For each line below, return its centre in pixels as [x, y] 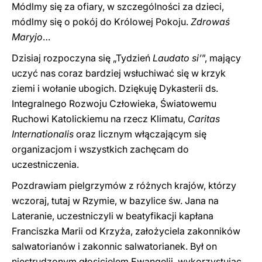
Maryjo [27, 37]
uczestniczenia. [45, 164]
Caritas [204, 119]
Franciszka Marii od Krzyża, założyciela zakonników [126, 231]
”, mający [221, 58]
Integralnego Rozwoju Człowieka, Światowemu [114, 104]
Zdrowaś [210, 22]
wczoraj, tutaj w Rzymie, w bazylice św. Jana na [115, 201]
